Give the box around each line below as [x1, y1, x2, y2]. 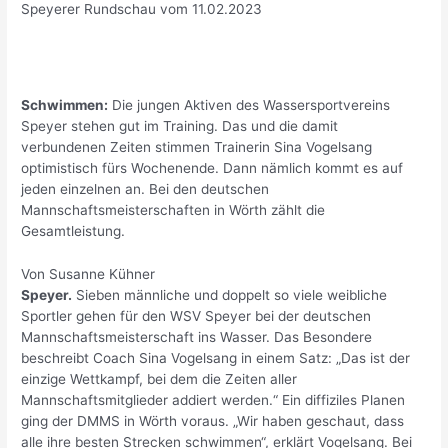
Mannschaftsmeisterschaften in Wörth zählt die [21, 202, 326, 219]
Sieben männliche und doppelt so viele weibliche [72, 287, 388, 304]
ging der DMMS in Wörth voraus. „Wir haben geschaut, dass [21, 413, 405, 430]
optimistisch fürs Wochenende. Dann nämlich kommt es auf [21, 160, 404, 177]
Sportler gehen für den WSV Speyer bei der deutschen [21, 308, 372, 325]
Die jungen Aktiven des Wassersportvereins [108, 97, 391, 114]
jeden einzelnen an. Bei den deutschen [21, 181, 270, 198]
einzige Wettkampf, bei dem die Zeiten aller [21, 371, 298, 388]
